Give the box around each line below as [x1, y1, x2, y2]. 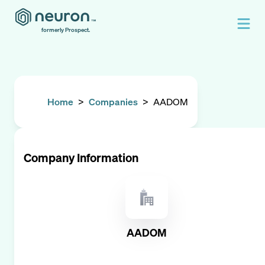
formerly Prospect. [41, 26, 90, 34]
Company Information [24, 150, 138, 166]
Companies [89, 95, 138, 108]
